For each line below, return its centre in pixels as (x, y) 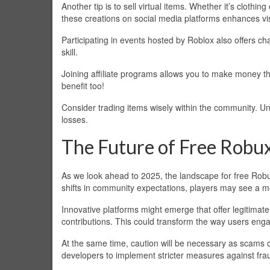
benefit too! (83, 85)
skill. (70, 52)
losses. (75, 119)
